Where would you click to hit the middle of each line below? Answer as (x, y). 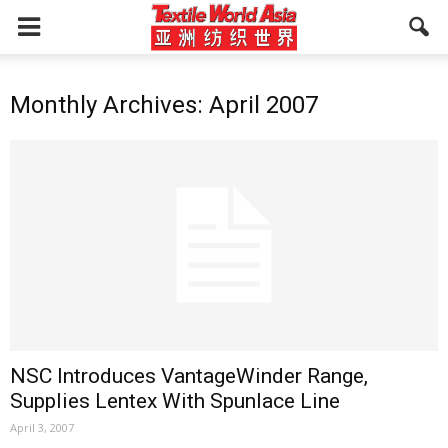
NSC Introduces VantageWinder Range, (189, 376)
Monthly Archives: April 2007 (164, 105)
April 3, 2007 (42, 428)
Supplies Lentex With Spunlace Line (175, 401)
